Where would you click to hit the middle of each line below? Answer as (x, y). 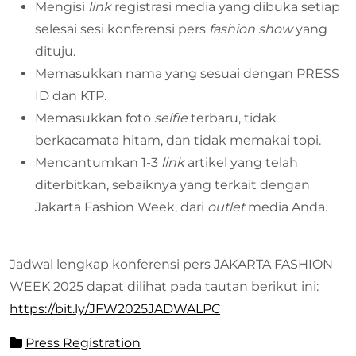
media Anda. (286, 207)
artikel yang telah (241, 163)
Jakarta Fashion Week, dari (121, 207)
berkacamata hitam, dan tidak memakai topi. (178, 141)
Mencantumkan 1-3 (98, 163)
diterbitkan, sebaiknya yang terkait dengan (172, 185)
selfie (171, 118)
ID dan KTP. (72, 96)
